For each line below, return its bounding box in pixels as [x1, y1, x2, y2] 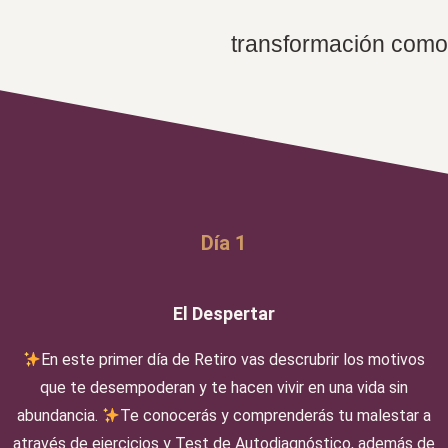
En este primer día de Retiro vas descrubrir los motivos [41, 350, 426, 369]
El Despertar [172, 303, 275, 324]
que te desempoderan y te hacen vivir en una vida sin [39, 378, 408, 397]
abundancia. [16, 406, 102, 425]
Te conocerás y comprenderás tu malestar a [120, 406, 432, 425]
